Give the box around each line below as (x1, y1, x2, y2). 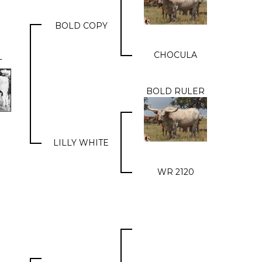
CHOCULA (154, 50, 197, 60)
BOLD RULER (146, 86, 205, 96)
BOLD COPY (54, 20, 108, 31)
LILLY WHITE (53, 137, 109, 148)
